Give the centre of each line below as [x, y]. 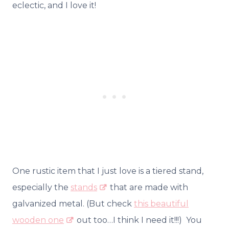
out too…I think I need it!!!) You [138, 220]
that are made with [148, 187]
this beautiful [161, 203]
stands [84, 187]
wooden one [38, 220]
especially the [41, 187]
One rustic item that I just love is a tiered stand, [108, 171]
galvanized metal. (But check [73, 203]
